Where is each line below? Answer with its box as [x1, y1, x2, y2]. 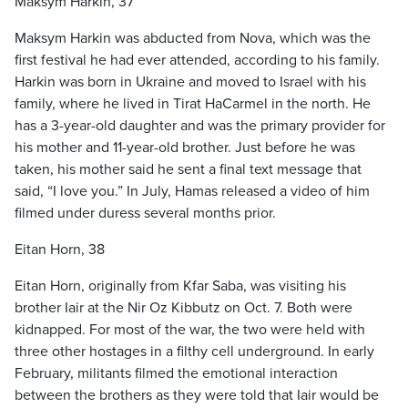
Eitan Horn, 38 [15, 240, 105, 259]
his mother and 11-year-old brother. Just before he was [15, 138, 355, 157]
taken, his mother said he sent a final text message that [15, 160, 362, 178]
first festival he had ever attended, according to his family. [15, 51, 380, 69]
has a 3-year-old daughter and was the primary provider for [15, 117, 385, 135]
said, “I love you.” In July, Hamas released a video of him [15, 182, 370, 200]
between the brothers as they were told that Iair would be [15, 386, 379, 404]
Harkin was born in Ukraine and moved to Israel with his [15, 73, 366, 91]
